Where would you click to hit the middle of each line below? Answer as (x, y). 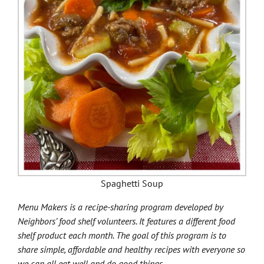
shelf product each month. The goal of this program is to (122, 235)
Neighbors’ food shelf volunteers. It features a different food (126, 221)
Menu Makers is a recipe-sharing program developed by (121, 207)
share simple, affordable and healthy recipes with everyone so (131, 250)
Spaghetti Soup (132, 184)
